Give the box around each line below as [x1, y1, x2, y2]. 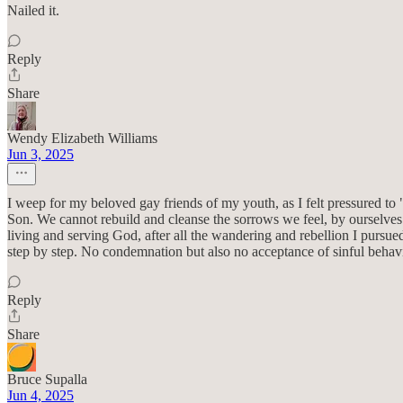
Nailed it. [7, 3, 59, 18]
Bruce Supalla [7, 372, 87, 387]
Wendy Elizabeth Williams [7, 130, 157, 146]
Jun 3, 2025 [7, 147, 74, 162]
